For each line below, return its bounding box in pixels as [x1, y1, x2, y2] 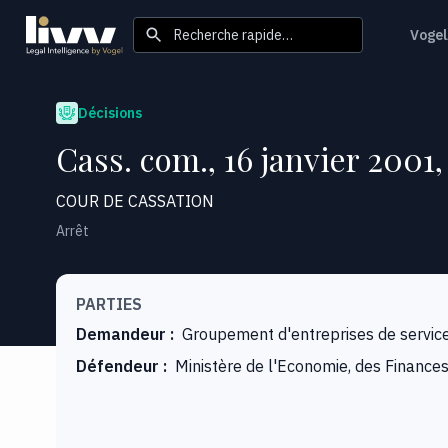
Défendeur [76, 355, 159, 376]
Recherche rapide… [174, 25, 293, 44]
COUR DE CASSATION [56, 190, 214, 211]
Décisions [78, 103, 142, 122]
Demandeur [76, 323, 166, 344]
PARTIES [76, 293, 142, 314]
